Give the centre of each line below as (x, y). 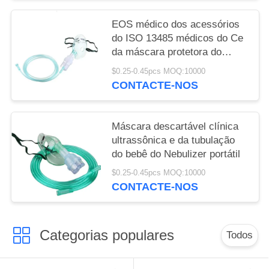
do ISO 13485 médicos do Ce (178, 38)
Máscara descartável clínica (175, 126)
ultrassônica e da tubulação (174, 140)
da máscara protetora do (167, 52)
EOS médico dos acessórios (176, 25)
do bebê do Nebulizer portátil (176, 154)
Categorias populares (107, 235)
